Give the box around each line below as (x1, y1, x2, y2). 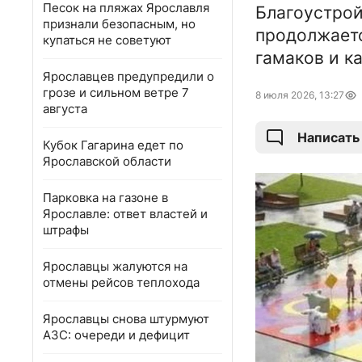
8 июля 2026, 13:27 (255, 89, 344, 102)
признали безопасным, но (43, 16, 196, 32)
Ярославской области (43, 154, 171, 169)
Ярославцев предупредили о (43, 69, 214, 84)
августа (43, 101, 87, 116)
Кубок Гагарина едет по (43, 137, 183, 153)
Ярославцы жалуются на (43, 259, 187, 274)
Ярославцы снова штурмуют (43, 311, 209, 326)
